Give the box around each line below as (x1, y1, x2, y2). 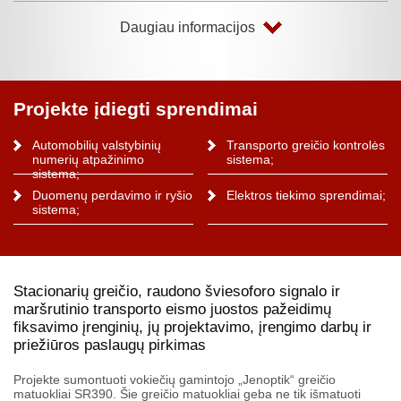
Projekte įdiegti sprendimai (13, 98, 258, 119)
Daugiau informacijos (119, 19, 255, 35)
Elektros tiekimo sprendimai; (226, 187, 387, 202)
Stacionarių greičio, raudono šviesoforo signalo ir (13, 282, 340, 300)
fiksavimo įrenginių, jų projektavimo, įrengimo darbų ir (13, 318, 371, 336)
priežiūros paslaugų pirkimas (13, 336, 206, 354)
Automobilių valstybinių (31, 137, 161, 152)
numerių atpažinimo (31, 151, 144, 166)
